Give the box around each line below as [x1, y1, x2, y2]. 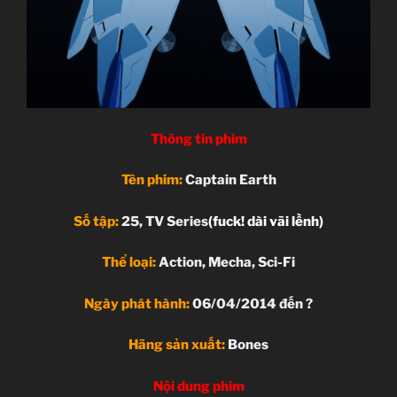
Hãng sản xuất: [128, 337, 225, 354]
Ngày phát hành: [84, 295, 190, 312]
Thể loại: [102, 254, 156, 271]
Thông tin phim [150, 130, 247, 147]
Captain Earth [182, 172, 276, 189]
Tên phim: [121, 172, 183, 189]
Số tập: [74, 213, 119, 230]
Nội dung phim [152, 378, 245, 394]
